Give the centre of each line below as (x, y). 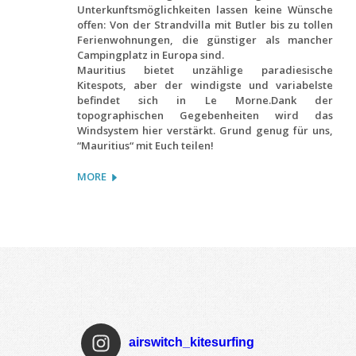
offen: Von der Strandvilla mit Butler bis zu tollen (205, 24)
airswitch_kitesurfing (192, 342)
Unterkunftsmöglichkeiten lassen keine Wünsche (205, 9)
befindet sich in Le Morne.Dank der (205, 100)
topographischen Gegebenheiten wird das (205, 115)
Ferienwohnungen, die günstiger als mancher (205, 39)
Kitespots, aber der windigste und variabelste (205, 85)
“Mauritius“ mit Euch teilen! (145, 145)
